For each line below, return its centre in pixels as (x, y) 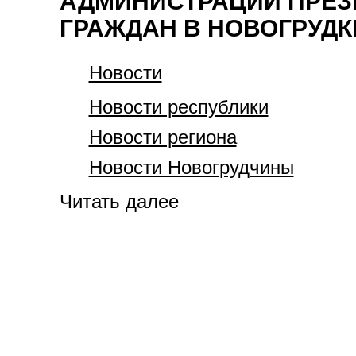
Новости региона (163, 137)
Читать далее (119, 201)
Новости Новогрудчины (191, 167)
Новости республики (178, 107)
